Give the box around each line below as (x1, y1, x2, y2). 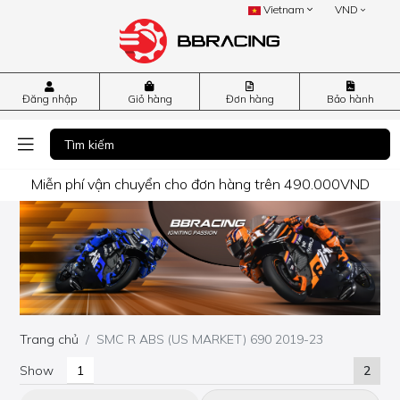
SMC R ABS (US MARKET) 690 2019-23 (96, 331, 324, 348)
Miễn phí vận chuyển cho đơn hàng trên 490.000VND (30, 174, 370, 193)
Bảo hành (326, 92, 374, 105)
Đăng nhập (22, 92, 77, 105)
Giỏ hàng (127, 92, 172, 105)
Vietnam (261, 3, 308, 16)
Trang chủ (20, 331, 79, 348)
